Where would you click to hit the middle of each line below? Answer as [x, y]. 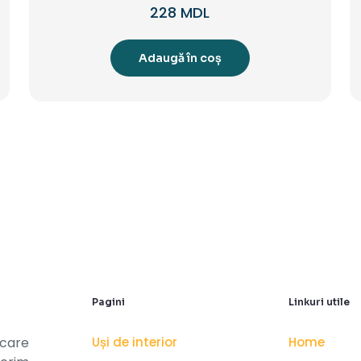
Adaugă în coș [180, 58]
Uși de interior [135, 342]
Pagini [108, 301]
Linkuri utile [319, 301]
